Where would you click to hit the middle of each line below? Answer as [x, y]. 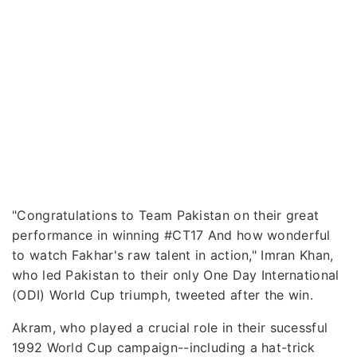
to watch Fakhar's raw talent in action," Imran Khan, [173, 255]
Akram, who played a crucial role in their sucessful [170, 327]
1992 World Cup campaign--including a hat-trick [164, 347]
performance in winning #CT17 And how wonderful [171, 235]
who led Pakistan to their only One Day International [176, 275]
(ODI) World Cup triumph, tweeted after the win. [163, 294]
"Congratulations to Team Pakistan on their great [166, 215]
